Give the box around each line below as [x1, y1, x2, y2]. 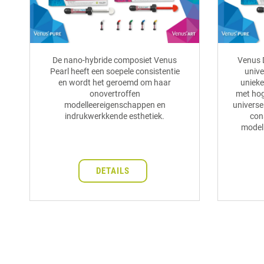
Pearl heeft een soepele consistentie [49, 67, 180, 77]
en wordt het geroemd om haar [58, 78, 171, 88]
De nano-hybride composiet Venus [52, 55, 177, 65]
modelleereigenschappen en [64, 100, 166, 110]
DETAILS [96, 166, 130, 177]
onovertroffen [89, 89, 140, 99]
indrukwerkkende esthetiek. [65, 111, 164, 121]
